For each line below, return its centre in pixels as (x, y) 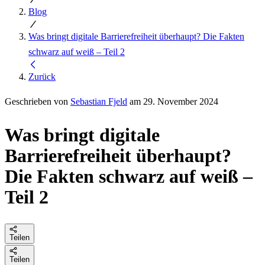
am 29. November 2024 (173, 101)
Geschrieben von (38, 101)
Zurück (42, 76)
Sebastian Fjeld (99, 101)
